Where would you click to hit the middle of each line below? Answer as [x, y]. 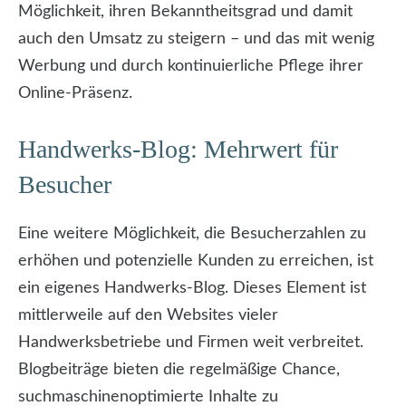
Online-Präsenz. [75, 94]
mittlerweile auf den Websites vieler [148, 316]
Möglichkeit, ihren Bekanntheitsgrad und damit [185, 12]
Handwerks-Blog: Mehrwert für [178, 150]
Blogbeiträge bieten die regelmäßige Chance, [179, 370]
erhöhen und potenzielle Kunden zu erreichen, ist [196, 261]
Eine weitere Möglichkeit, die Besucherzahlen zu [192, 234]
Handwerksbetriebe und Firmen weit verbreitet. [191, 343]
